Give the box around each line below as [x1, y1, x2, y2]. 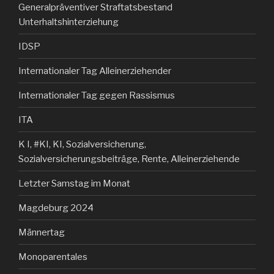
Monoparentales [18, 251, 87, 262]
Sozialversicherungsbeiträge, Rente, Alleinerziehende [18, 153, 240, 165]
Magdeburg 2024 [18, 202, 94, 213]
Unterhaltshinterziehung [18, 16, 119, 28]
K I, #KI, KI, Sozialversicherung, [18, 138, 146, 150]
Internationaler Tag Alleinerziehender [18, 65, 171, 76]
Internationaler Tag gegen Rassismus [18, 89, 175, 101]
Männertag [18, 226, 65, 238]
